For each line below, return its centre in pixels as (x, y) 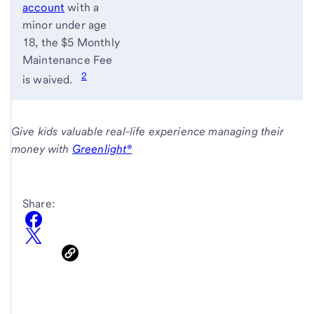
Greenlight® (102, 149)
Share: (39, 203)
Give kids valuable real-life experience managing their (148, 131)
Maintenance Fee (68, 60)
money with (42, 149)
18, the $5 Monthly (71, 43)
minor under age (65, 25)
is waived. (48, 80)
